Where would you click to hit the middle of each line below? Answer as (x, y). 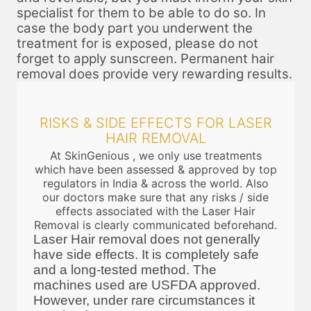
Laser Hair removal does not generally (147, 239)
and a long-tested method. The (125, 269)
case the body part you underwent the (135, 28)
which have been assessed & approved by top (155, 169)
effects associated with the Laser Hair (155, 211)
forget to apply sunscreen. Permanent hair (145, 58)
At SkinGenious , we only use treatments (155, 155)
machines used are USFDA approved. (147, 285)
